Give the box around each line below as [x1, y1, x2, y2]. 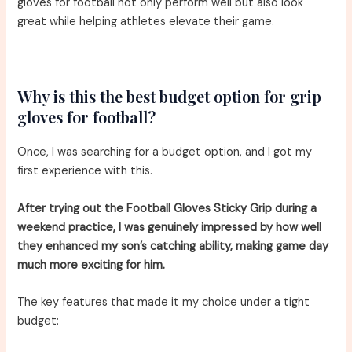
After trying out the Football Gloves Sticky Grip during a [17, 200, 317, 216]
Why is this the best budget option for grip [17, 86, 322, 108]
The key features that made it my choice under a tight [17, 295, 310, 310]
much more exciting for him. [17, 257, 166, 273]
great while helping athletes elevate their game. [17, 13, 275, 29]
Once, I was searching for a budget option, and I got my [17, 145, 313, 160]
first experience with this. [17, 163, 153, 179]
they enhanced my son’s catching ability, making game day [17, 238, 329, 254]
